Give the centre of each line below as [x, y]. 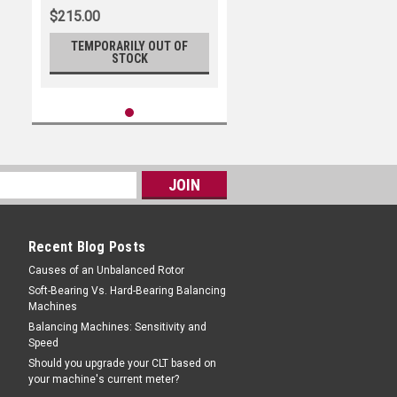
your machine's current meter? [103, 379]
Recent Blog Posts [86, 247]
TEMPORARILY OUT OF [129, 46]
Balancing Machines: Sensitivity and [117, 327]
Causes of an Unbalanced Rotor [106, 270]
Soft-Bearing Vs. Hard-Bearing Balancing [127, 291]
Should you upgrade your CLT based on [122, 363]
